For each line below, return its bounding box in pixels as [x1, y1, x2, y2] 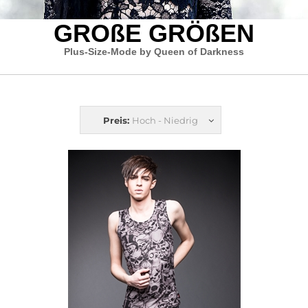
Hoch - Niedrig [132, 114, 198, 126]
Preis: [103, 114, 129, 126]
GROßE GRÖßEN [54, 19, 254, 47]
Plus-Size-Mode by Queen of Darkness [64, 45, 244, 57]
